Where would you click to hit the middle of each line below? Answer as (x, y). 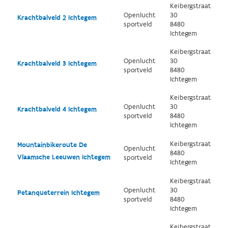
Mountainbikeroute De (52, 145)
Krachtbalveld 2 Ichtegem (57, 18)
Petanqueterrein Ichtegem (58, 193)
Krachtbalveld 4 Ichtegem (57, 109)
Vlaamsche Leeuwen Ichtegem (64, 157)
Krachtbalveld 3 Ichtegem (57, 64)
